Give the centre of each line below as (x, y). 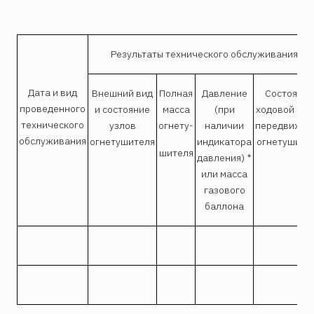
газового (224, 190)
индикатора (224, 142)
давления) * (224, 158)
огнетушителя (122, 142)
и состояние (122, 110)
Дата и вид (53, 93)
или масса (224, 174)
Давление (224, 94)
